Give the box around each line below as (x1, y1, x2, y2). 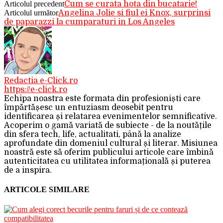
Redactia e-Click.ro (4, 76, 78, 86)
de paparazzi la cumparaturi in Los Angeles (4, 17, 175, 27)
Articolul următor (4, 8, 58, 17)
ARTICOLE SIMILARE (4, 185, 90, 194)
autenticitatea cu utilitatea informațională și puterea (4, 157, 211, 166)
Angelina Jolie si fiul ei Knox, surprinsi (58, 8, 211, 18)
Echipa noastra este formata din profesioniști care (4, 94, 201, 104)
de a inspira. (4, 166, 52, 175)
